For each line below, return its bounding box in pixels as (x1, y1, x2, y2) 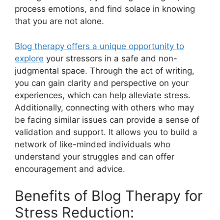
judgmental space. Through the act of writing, (15, 65, 194, 76)
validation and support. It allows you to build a (15, 127, 197, 137)
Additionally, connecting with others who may (15, 102, 194, 112)
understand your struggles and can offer (15, 151, 174, 162)
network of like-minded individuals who (15, 139, 170, 149)
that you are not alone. (15, 16, 104, 27)
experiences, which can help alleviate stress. (15, 90, 191, 100)
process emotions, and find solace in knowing (15, 4, 195, 14)
